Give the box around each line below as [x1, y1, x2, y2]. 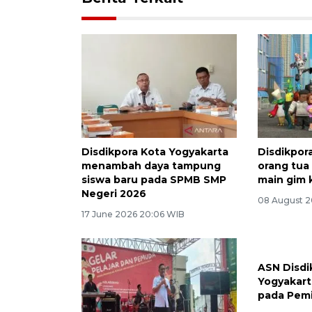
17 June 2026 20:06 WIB [81, 208, 185, 219]
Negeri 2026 [81, 187, 146, 200]
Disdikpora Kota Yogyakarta [81, 145, 228, 158]
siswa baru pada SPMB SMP [81, 173, 226, 186]
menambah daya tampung [81, 159, 221, 172]
